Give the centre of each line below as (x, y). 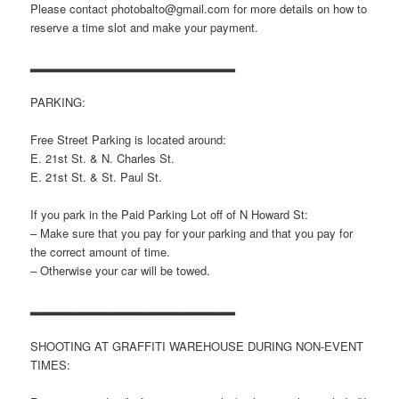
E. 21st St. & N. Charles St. (103, 159)
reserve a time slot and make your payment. (145, 27)
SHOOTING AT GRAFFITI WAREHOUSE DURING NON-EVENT (197, 346)
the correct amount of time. (101, 252)
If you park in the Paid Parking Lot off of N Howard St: (170, 215)
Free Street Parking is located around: (129, 140)
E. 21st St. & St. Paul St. (97, 177)
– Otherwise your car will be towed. (121, 271)
